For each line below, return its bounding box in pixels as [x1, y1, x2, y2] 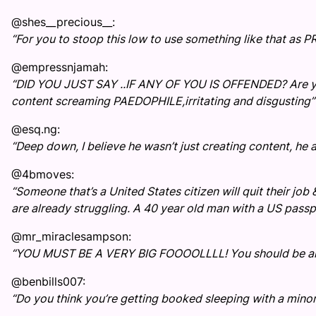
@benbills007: [11, 274, 85, 289]
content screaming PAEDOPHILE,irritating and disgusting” [11, 94, 315, 109]
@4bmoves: [11, 167, 74, 182]
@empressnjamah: [11, 60, 108, 75]
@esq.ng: [11, 122, 60, 137]
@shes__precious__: [11, 15, 115, 30]
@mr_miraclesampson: [11, 229, 131, 244]
